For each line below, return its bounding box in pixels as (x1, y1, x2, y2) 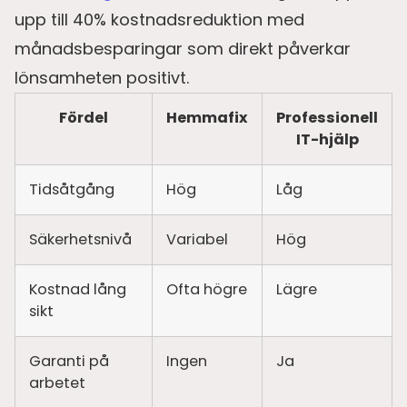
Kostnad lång (29, 278, 126, 300)
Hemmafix (166, 106, 248, 128)
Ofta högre (166, 278, 247, 300)
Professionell (276, 106, 378, 128)
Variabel (166, 228, 228, 250)
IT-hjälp (295, 128, 359, 150)
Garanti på (29, 350, 109, 372)
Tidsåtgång (29, 178, 114, 200)
